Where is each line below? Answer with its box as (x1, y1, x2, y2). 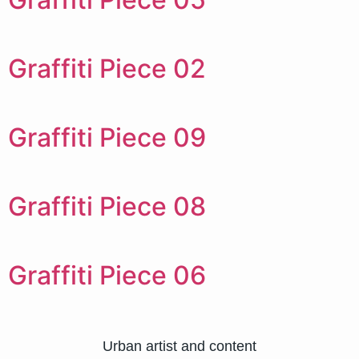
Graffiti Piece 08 (8, 190, 206, 222)
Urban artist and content (103, 337, 256, 354)
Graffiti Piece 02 (8, 52, 206, 84)
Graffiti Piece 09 (8, 121, 206, 153)
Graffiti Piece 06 (8, 259, 206, 291)
